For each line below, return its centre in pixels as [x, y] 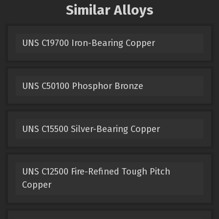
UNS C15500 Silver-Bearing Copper [91, 129]
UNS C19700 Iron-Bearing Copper [88, 43]
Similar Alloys [109, 10]
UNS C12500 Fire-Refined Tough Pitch [96, 172]
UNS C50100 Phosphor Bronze [82, 86]
